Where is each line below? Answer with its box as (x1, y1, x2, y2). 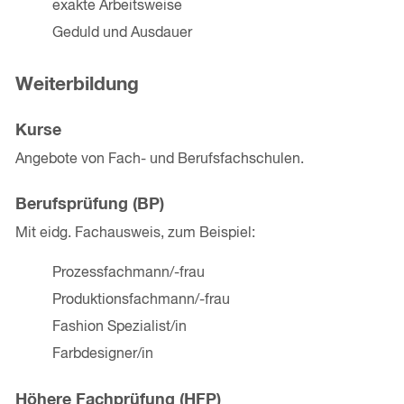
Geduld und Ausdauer (51, 26, 192, 41)
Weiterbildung (14, 75, 139, 96)
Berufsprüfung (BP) (14, 197, 164, 214)
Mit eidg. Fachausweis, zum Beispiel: (14, 226, 255, 242)
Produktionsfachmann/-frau (51, 293, 230, 308)
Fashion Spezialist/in (51, 320, 187, 335)
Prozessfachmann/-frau (51, 266, 205, 281)
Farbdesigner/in (51, 347, 153, 363)
